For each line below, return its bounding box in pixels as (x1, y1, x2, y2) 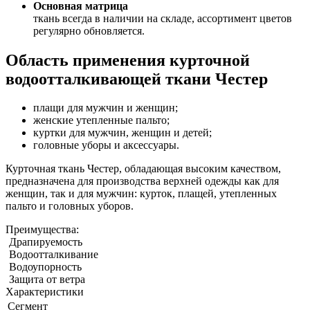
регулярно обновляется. (33, 24, 145, 37)
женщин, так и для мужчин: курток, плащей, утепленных (6, 188, 277, 200)
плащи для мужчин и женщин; (33, 102, 178, 114)
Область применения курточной (6, 51, 250, 69)
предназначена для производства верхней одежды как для (6, 175, 279, 188)
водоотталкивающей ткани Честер (6, 69, 268, 88)
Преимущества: (6, 224, 79, 236)
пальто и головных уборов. (6, 200, 134, 212)
